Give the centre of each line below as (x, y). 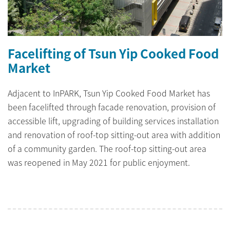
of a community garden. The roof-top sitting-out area (107, 149)
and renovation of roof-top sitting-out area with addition (114, 135)
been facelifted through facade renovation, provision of (112, 107)
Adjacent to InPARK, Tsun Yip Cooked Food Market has (109, 93)
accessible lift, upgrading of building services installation (113, 121)
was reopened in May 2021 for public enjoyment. (99, 162)
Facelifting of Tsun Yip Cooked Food (113, 53)
